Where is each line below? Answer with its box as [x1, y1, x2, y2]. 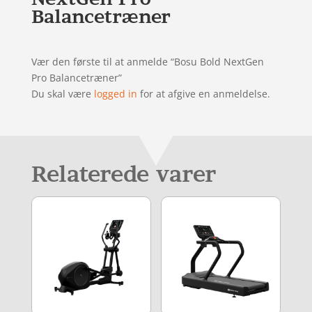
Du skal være [31, 86, 94, 100]
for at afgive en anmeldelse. [136, 86, 270, 100]
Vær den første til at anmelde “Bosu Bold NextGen [31, 54, 264, 68]
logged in [93, 86, 137, 100]
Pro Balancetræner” [31, 70, 122, 84]
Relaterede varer [31, 160, 216, 187]
